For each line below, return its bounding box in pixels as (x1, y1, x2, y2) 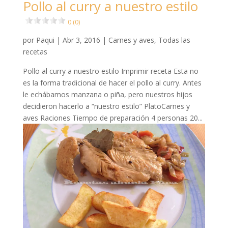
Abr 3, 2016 (62, 35, 100, 45)
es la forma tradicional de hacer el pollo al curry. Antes (22, 78, 202, 88)
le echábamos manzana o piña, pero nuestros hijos (22, 90, 192, 100)
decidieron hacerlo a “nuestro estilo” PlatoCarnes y (22, 101, 190, 111)
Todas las (158, 35, 190, 45)
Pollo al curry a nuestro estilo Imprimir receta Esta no (22, 66, 198, 76)
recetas (22, 47, 47, 57)
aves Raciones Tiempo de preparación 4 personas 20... (22, 113, 203, 123)
